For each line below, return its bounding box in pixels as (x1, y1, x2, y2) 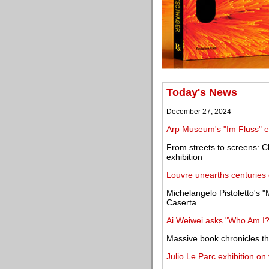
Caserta (166, 198, 196, 207)
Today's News (166, 86, 237, 98)
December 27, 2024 (166, 107, 231, 116)
